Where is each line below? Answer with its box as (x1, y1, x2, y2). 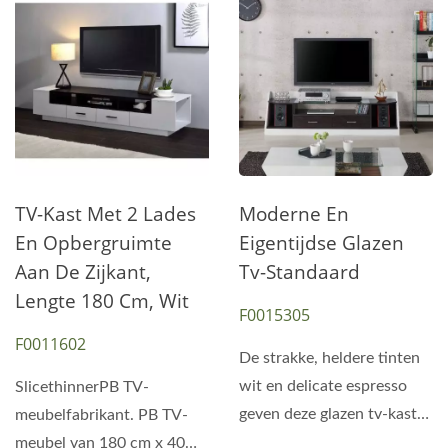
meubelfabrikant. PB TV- (15, 407, 188, 423)
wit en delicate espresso (239, 378, 407, 394)
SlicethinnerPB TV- (15, 379, 149, 395)
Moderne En (239, 201, 349, 227)
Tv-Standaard (239, 259, 360, 285)
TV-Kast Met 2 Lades (15, 201, 196, 227)
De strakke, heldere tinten (239, 350, 420, 366)
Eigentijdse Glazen (239, 230, 404, 256)
